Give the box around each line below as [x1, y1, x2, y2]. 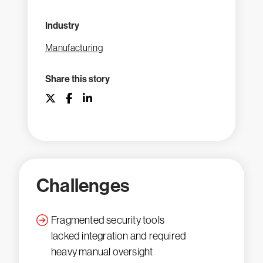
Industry [45, 20, 79, 31]
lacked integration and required [51, 230, 187, 242]
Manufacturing [45, 42, 103, 53]
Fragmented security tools [51, 214, 164, 226]
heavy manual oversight [51, 246, 153, 258]
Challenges [36, 174, 130, 197]
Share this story [45, 73, 110, 85]
